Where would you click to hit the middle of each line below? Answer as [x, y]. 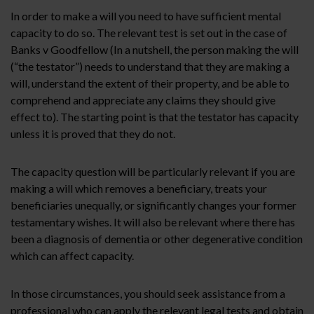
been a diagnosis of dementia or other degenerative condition [157, 238]
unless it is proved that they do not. [93, 133]
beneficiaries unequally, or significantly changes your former [153, 205]
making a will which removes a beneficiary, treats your [139, 188]
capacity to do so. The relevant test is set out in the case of [149, 32]
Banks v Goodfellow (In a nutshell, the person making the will [155, 49]
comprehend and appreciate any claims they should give [143, 100]
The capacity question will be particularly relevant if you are [153, 171]
